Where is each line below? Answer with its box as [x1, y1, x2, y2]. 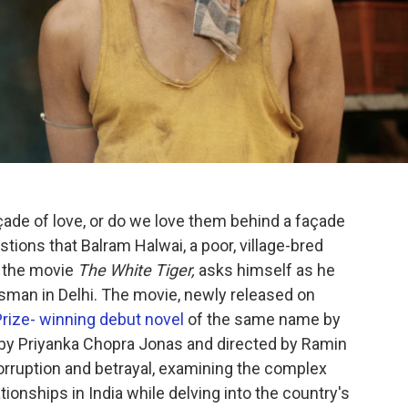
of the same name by [184, 309, 341, 329]
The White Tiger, [77, 260, 195, 280]
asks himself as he [195, 260, 335, 280]
